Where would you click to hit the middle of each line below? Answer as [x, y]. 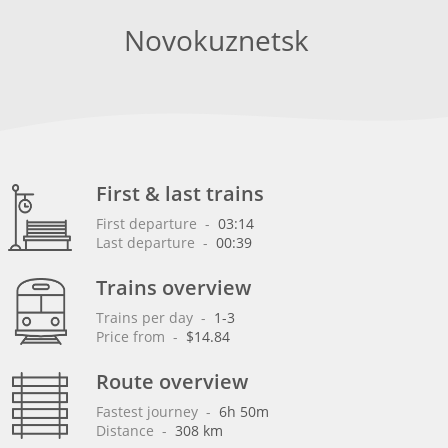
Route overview [172, 381]
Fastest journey [149, 411]
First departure [148, 223]
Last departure [147, 242]
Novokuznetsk [216, 40]
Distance [127, 430]
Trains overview [173, 287]
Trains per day [146, 317]
